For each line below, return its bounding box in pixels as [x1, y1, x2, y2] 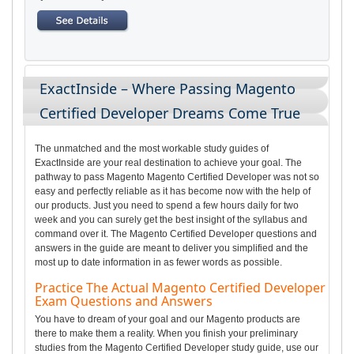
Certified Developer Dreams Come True [40, 103, 300, 122]
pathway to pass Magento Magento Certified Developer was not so [35, 171, 319, 183]
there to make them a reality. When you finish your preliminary [35, 327, 298, 339]
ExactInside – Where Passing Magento [40, 78, 296, 98]
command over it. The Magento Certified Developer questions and [35, 228, 317, 239]
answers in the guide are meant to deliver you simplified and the [35, 242, 308, 254]
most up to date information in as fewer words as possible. [35, 256, 282, 268]
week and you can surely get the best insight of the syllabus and [35, 213, 307, 225]
